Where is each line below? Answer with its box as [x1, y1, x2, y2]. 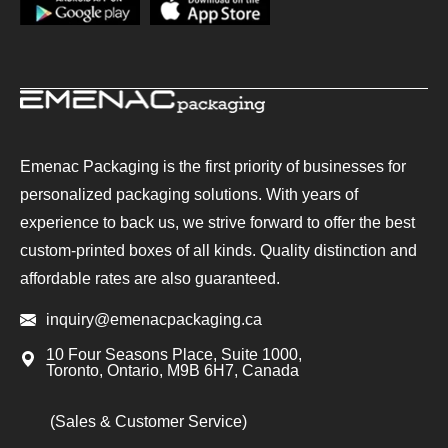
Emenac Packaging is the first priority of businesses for [20, 158, 406, 175]
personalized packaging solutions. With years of [20, 186, 358, 203]
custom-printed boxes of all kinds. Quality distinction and [20, 242, 417, 259]
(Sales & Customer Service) [50, 413, 247, 430]
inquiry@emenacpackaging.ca [46, 311, 262, 328]
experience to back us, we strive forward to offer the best [20, 214, 415, 231]
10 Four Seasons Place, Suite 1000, [46, 346, 302, 363]
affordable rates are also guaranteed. [20, 270, 280, 287]
